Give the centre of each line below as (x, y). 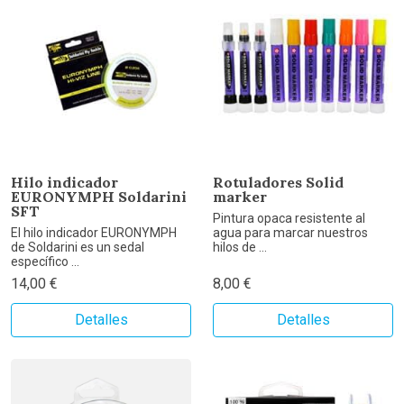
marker (240, 196)
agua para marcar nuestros (290, 232)
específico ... (45, 261)
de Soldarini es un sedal (78, 247)
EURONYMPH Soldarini (99, 196)
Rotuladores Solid (278, 182)
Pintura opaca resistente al (289, 218)
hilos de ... (240, 247)
